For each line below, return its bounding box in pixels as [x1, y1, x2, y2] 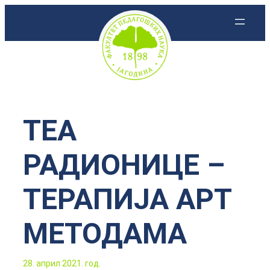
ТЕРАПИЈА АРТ [23, 182, 231, 216]
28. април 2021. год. [23, 259, 101, 268]
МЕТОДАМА [23, 216, 187, 251]
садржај [4, 45, 49, 60]
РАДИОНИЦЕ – [23, 148, 225, 182]
